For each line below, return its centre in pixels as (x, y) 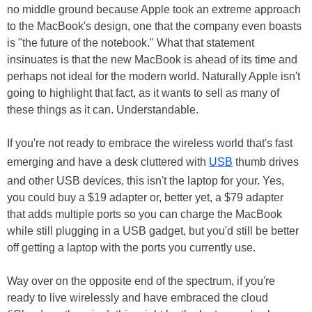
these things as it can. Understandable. (103, 110)
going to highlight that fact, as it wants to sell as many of (143, 93)
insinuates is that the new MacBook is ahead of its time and (152, 60)
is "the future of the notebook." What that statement (131, 43)
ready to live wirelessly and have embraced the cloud (138, 298)
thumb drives (266, 162)
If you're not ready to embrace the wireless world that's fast (150, 143)
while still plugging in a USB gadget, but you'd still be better (153, 231)
